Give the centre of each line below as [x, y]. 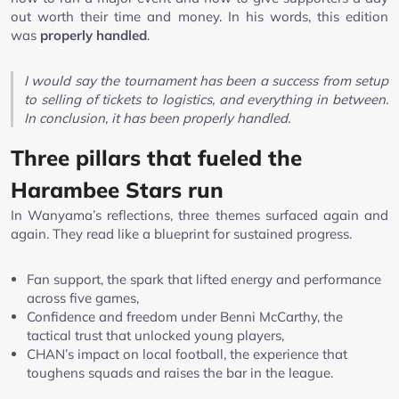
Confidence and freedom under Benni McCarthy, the [185, 316]
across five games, [83, 297]
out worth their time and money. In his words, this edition [199, 16]
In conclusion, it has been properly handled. [157, 118]
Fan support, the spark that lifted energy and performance [204, 279]
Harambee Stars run [117, 189]
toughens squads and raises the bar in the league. [180, 372]
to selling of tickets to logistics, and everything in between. [206, 99]
